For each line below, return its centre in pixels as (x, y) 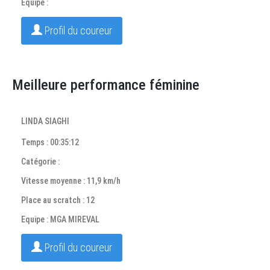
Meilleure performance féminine (106, 85)
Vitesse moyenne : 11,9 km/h (71, 181)
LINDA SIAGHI (45, 121)
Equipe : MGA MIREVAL (60, 219)
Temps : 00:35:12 (50, 142)
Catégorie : (40, 162)
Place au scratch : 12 (58, 200)
